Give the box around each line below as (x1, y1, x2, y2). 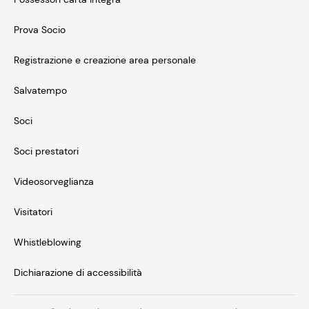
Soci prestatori (14, 145, 79, 157)
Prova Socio (14, 23, 66, 36)
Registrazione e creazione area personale (14, 54, 196, 66)
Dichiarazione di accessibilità (14, 266, 142, 279)
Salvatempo (14, 84, 67, 97)
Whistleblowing (14, 236, 81, 248)
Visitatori (14, 206, 52, 218)
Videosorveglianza (14, 175, 94, 188)
